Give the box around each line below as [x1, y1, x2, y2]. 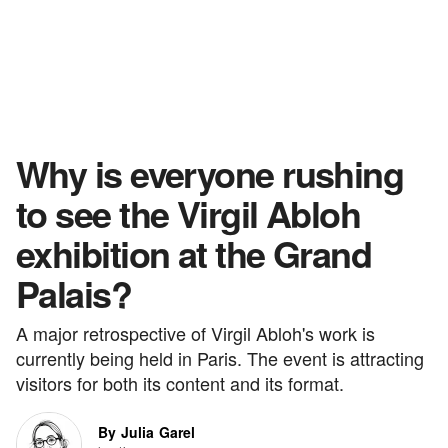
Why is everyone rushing [16, 147, 404, 199]
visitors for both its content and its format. [16, 370, 344, 396]
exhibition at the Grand [16, 227, 372, 279]
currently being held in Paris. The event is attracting [16, 345, 424, 371]
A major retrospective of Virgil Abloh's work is [16, 320, 375, 346]
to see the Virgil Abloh [16, 187, 361, 239]
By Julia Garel [98, 422, 196, 442]
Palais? [16, 267, 132, 319]
